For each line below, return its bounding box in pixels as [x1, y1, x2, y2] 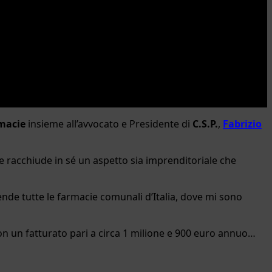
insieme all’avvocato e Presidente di [28, 117, 192, 131]
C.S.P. [192, 117, 218, 131]
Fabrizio [223, 117, 262, 131]
